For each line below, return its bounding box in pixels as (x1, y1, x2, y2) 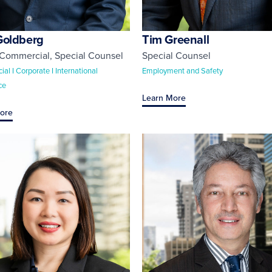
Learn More (142, 91, 186, 104)
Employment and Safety (142, 64, 223, 76)
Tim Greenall (142, 30, 209, 48)
